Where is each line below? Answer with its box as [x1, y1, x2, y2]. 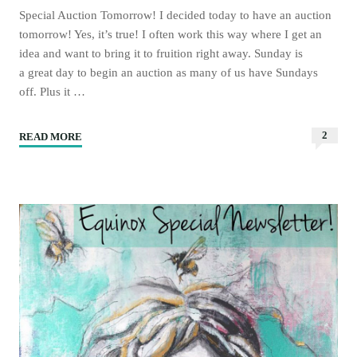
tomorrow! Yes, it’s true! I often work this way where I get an [19, 27, 323, 41]
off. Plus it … [19, 84, 86, 99]
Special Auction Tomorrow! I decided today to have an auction [19, 8, 332, 22]
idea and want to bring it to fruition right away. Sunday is [19, 46, 304, 61]
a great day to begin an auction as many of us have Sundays [19, 65, 319, 80]
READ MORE [19, 131, 83, 143]
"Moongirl [82, 131, 128, 143]
